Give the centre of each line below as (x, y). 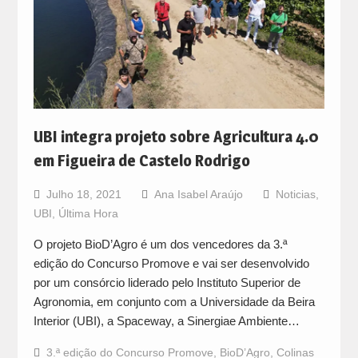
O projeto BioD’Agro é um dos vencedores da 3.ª (160, 244)
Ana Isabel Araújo (198, 194)
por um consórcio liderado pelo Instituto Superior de (167, 282)
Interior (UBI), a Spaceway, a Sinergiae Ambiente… (166, 320)
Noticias (295, 194)
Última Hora (88, 213)
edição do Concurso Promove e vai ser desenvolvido (171, 263)
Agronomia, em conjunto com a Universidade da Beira (174, 301)
